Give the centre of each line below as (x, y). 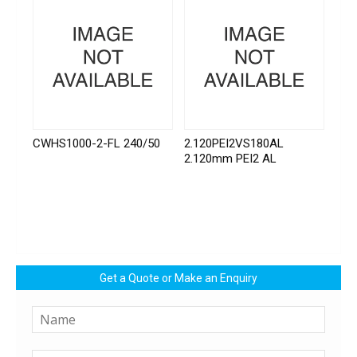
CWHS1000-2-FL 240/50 (96, 144)
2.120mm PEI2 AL (231, 159)
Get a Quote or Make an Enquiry (178, 279)
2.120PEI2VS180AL (234, 144)
